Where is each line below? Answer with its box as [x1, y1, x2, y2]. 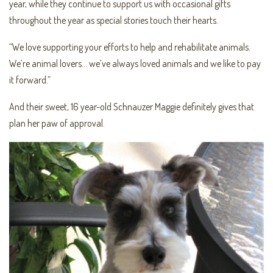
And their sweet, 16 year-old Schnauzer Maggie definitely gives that [9, 101, 254, 113]
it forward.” [9, 74, 51, 87]
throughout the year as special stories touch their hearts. [9, 14, 218, 27]
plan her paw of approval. [9, 117, 105, 130]
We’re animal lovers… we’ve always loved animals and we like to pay [9, 57, 261, 70]
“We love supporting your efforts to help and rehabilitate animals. [9, 41, 250, 54]
